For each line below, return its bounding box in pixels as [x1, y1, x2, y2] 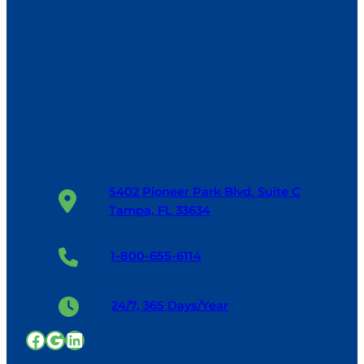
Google [45, 327, 115, 351]
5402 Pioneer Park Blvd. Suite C [109, 184, 301, 199]
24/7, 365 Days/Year [111, 298, 228, 314]
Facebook [25, 327, 120, 351]
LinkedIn [64, 327, 148, 351]
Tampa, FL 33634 [109, 202, 210, 218]
